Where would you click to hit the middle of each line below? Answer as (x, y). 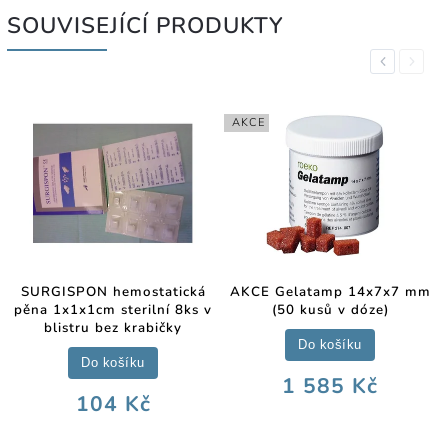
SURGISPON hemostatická (113, 292)
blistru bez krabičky (113, 328)
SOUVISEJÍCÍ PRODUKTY (145, 25)
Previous (402, 61)
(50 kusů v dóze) (330, 310)
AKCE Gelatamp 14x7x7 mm (330, 292)
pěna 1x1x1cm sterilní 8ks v (113, 310)
